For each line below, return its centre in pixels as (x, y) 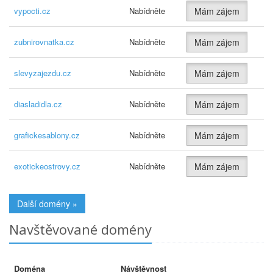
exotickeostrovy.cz (47, 166)
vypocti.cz (32, 11)
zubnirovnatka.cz (44, 42)
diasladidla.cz (38, 104)
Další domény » (47, 204)
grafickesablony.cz (47, 135)
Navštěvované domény (80, 229)
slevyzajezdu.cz (43, 73)
